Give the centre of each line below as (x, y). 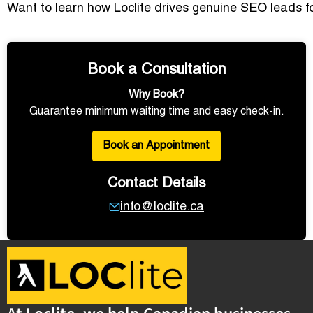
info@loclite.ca (162, 207)
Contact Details (156, 183)
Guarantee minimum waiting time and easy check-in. (156, 111)
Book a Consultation (156, 70)
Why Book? (156, 95)
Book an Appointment (156, 146)
